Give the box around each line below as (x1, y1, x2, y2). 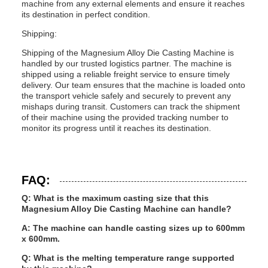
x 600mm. (22, 234, 60, 243)
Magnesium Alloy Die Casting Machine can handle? (22, 204, 232, 214)
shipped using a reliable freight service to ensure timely (22, 69, 230, 79)
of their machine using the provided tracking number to (22, 112, 229, 122)
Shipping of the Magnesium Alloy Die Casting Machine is (22, 48, 234, 57)
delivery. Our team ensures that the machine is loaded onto (22, 80, 245, 90)
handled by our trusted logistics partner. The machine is (22, 59, 232, 68)
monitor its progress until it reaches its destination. (22, 123, 211, 133)
